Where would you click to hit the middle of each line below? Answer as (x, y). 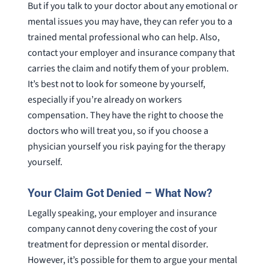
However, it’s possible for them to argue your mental (132, 260)
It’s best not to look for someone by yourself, (116, 84)
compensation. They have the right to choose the (125, 116)
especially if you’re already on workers (104, 100)
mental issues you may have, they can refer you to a (130, 22)
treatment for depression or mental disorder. (118, 245)
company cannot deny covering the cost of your (122, 229)
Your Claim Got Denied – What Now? (119, 193)
